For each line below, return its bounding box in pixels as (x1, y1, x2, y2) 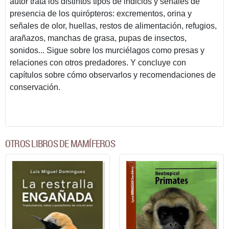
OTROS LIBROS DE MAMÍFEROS (5, 136, 115, 150)
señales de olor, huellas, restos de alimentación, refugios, (10, 21, 217, 30)
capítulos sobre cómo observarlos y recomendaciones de (10, 70, 216, 79)
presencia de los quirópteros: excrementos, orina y (10, 9, 192, 18)
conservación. (10, 82, 60, 91)
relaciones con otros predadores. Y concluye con (10, 58, 186, 67)
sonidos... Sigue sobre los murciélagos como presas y (10, 45, 204, 55)
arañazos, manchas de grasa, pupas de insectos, (10, 33, 187, 42)
